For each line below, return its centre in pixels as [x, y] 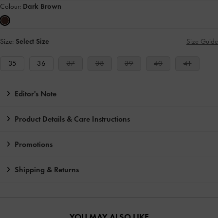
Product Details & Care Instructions [72, 119]
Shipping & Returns [47, 169]
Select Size [32, 41]
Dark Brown [42, 6]
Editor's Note [36, 93]
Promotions [34, 144]
